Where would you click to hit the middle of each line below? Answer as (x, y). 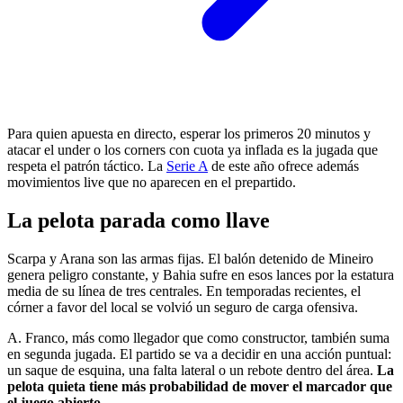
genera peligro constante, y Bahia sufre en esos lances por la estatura (201, 275)
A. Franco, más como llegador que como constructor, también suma (198, 338)
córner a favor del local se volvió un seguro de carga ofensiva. (183, 308)
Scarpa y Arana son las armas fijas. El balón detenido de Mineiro (190, 259)
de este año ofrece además (283, 166)
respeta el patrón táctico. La (87, 166)
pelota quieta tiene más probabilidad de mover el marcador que (200, 387)
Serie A (187, 166)
